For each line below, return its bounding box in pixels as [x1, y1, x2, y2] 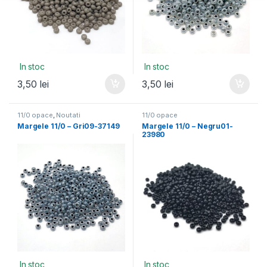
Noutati [56, 111, 80, 120]
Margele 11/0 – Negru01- [142, 122, 233, 131]
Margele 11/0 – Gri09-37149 [17, 122, 120, 131]
